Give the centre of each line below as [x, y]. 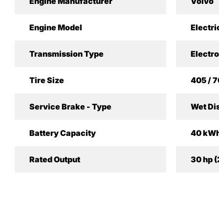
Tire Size [47, 80]
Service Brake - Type [70, 107]
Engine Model [56, 27]
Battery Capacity [63, 133]
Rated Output [55, 159]
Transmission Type [66, 54]
